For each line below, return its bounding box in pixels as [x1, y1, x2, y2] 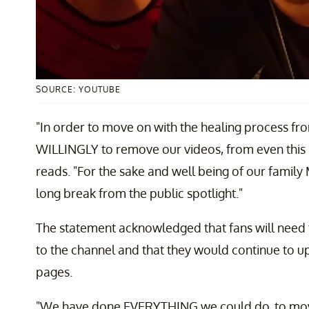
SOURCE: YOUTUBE [36, 83, 121, 94]
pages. [36, 263, 72, 279]
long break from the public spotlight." [36, 185, 243, 201]
